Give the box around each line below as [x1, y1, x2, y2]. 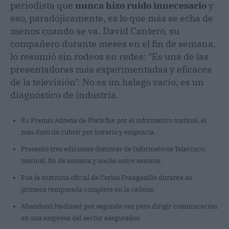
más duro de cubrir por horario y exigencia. [21, 127, 155, 136]
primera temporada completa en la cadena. [21, 185, 155, 194]
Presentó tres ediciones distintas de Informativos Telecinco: [21, 144, 206, 153]
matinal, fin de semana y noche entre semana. [21, 156, 162, 165]
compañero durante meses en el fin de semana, [10, 37, 216, 50]
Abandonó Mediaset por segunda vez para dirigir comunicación [21, 201, 217, 211]
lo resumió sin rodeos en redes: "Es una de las [10, 50, 209, 62]
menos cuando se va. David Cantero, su [10, 25, 179, 37]
